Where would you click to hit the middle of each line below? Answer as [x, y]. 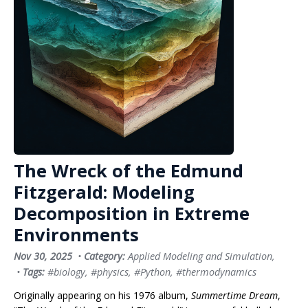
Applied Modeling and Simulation [200, 256]
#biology [66, 272]
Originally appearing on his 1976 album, [102, 295]
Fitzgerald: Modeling [104, 192]
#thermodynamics [216, 272]
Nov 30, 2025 [43, 256]
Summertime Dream [234, 295]
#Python [152, 272]
